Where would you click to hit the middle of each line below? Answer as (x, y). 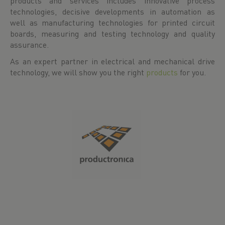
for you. (193, 72)
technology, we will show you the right (78, 72)
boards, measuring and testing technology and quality (113, 33)
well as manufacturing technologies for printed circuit (113, 22)
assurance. (29, 44)
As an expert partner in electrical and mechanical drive (113, 61)
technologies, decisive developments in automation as (113, 11)
